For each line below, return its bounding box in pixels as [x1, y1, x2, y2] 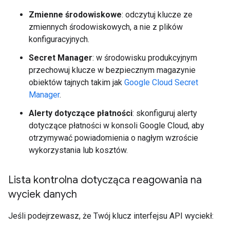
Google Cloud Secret [124, 78, 198, 87]
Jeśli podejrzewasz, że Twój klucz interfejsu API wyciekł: [8, 211, 214, 221]
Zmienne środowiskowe [29, 10, 122, 20]
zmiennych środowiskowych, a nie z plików [29, 22, 183, 32]
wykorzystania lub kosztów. [29, 145, 128, 155]
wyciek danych [8, 188, 77, 201]
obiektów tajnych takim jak [29, 78, 124, 87]
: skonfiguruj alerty [132, 108, 197, 118]
